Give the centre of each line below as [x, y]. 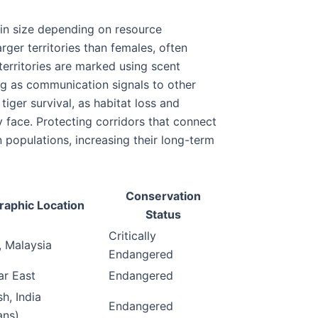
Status [163, 215]
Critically [132, 236]
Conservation [163, 196]
